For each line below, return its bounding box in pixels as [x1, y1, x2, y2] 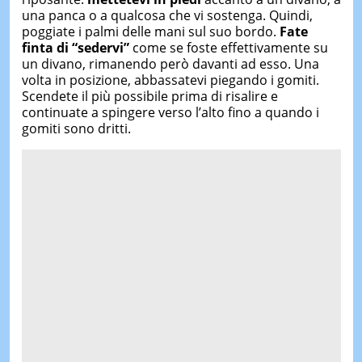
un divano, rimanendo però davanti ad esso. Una [21, 54, 319, 73]
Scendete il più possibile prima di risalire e [21, 86, 278, 105]
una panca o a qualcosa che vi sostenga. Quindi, [21, 6, 313, 24]
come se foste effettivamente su [132, 38, 328, 57]
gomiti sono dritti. [21, 119, 131, 137]
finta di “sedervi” [21, 38, 133, 57]
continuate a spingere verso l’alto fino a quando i [21, 103, 319, 121]
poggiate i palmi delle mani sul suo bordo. [21, 22, 280, 40]
